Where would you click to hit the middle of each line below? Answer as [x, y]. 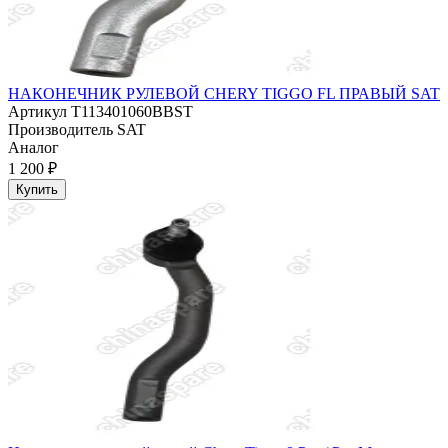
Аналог [33, 148]
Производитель [60, 130]
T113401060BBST [130, 112]
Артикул [37, 112]
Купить [37, 190]
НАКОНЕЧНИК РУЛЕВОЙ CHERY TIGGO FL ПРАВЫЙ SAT [224, 94]
